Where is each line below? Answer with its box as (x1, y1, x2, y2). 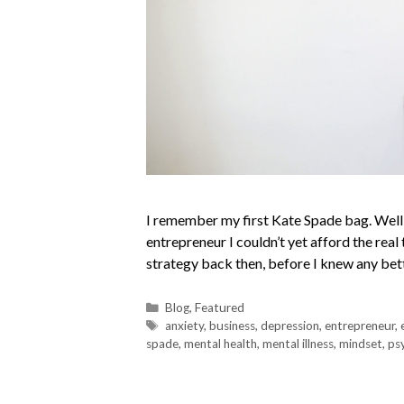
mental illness (262, 336, 334, 352)
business (209, 318, 256, 334)
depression (261, 318, 320, 334)
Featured (195, 300, 245, 316)
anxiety (165, 318, 205, 334)
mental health (184, 336, 257, 352)
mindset (339, 336, 382, 352)
